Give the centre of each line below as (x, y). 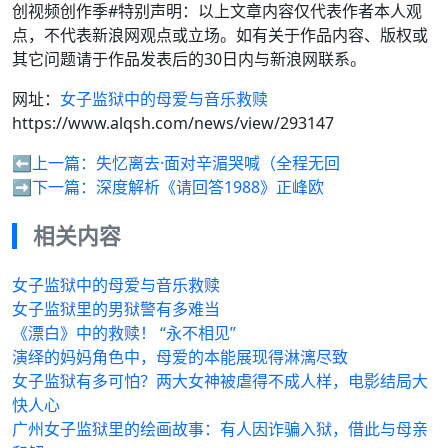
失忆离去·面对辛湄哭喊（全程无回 (218, 162)
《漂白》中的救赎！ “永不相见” (124, 332)
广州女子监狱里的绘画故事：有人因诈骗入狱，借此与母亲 (220, 428)
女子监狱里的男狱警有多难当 (116, 308)
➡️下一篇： (54, 186)
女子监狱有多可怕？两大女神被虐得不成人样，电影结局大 (220, 380)
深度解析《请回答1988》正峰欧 (210, 186)
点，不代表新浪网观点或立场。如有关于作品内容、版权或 (220, 34)
